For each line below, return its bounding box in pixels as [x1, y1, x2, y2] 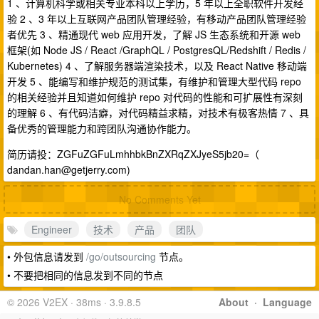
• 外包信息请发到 [7, 249, 86, 263]
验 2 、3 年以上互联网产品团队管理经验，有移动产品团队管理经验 [7, 11, 306, 26]
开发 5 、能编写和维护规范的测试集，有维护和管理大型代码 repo [7, 74, 301, 88]
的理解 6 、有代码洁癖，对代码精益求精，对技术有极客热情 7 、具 [7, 105, 309, 120]
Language [263, 295, 312, 309]
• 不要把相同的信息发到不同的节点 [7, 268, 163, 282]
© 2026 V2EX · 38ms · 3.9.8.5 [7, 295, 141, 309]
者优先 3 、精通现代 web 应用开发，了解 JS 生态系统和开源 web [7, 27, 300, 41]
